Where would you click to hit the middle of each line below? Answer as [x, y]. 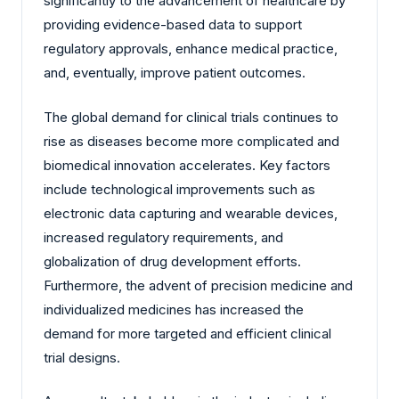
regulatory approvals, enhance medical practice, [191, 49]
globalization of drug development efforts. [172, 261]
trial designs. [82, 357]
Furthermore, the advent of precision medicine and [198, 285]
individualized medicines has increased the [174, 309]
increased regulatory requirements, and [163, 237]
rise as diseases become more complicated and [191, 141]
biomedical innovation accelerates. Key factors [187, 165]
